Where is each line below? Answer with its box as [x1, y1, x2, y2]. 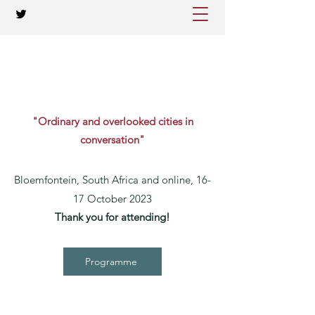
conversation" [80, 133, 145, 146]
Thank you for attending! [55, 210, 170, 224]
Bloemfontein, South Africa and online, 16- [14, 173, 211, 186]
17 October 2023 [73, 192, 152, 205]
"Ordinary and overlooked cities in [32, 115, 193, 128]
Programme [85, 255, 137, 268]
